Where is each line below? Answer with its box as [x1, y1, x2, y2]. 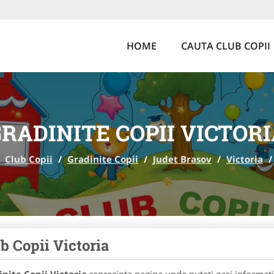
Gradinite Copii [67, 153, 138, 165]
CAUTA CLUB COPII [181, 39, 270, 53]
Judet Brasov [153, 153, 212, 165]
